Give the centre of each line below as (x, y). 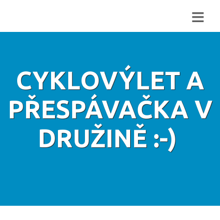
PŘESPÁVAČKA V (110, 109)
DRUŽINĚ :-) (110, 138)
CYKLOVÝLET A (110, 80)
